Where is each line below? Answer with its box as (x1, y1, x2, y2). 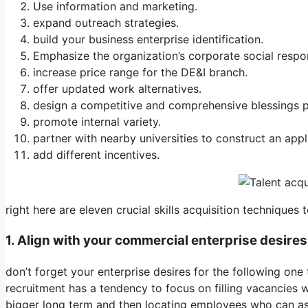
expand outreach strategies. (33, 16, 179, 30)
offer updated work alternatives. (33, 82, 201, 96)
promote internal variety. (33, 115, 161, 129)
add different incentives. (33, 148, 159, 162)
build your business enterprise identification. (33, 32, 263, 47)
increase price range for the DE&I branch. (33, 65, 247, 80)
